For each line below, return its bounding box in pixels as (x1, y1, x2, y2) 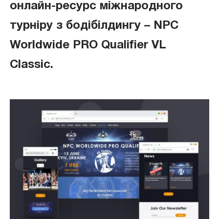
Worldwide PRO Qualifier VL (10, 40, 166, 51)
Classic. (10, 60, 53, 70)
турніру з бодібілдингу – (10, 21, 153, 31)
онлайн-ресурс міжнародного (10, 1, 183, 12)
